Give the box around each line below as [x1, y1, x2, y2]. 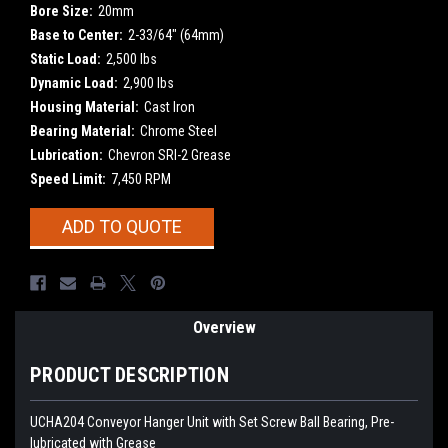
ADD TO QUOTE [61, 215, 182, 237]
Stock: [30, 230, 68, 247]
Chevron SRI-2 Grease [107, 146, 231, 163]
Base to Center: [30, 26, 123, 43]
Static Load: [30, 50, 101, 67]
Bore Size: [30, 2, 93, 19]
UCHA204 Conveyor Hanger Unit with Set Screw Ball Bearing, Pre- [30, 413, 394, 430]
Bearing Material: [30, 122, 135, 139]
